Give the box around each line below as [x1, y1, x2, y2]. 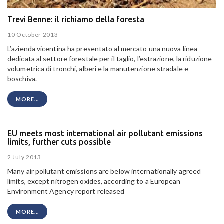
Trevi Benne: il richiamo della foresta [7, 14, 144, 24]
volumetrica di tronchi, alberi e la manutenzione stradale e [7, 64, 188, 73]
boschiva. [7, 74, 38, 83]
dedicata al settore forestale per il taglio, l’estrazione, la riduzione [7, 54, 212, 63]
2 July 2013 [7, 153, 41, 161]
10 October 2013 [7, 31, 58, 39]
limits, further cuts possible [7, 137, 111, 146]
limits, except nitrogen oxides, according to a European [7, 177, 181, 186]
